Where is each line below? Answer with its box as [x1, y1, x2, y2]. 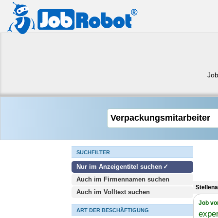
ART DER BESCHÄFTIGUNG [76, 207, 149, 213]
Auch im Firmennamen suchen [76, 176, 169, 183]
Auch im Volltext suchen [76, 188, 150, 196]
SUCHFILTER [76, 149, 110, 155]
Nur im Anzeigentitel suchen [76, 163, 162, 170]
